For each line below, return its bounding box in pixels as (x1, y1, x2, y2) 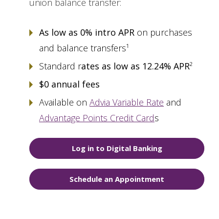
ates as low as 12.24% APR (81, 60, 190, 72)
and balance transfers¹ (39, 42, 129, 54)
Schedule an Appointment (69, 174, 164, 184)
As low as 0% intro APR (39, 26, 134, 39)
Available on (39, 96, 89, 109)
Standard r (39, 60, 81, 72)
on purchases (134, 26, 192, 39)
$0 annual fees (39, 78, 100, 90)
